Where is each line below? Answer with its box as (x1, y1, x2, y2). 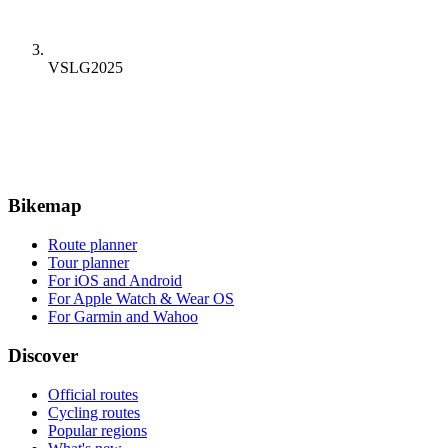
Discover (8, 344, 78, 366)
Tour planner (48, 254, 129, 272)
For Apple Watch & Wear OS (48, 290, 234, 308)
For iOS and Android (48, 272, 182, 290)
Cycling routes (48, 403, 140, 421)
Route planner (48, 236, 137, 254)
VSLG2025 (48, 58, 123, 76)
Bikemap (8, 195, 82, 217)
